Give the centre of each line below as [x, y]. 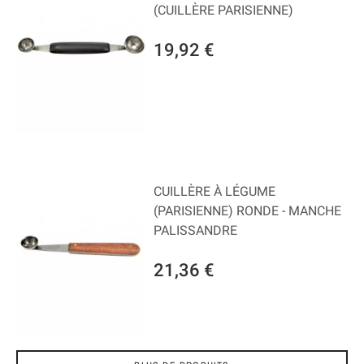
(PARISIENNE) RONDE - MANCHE [248, 210]
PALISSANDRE [196, 230]
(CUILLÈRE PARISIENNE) [224, 10]
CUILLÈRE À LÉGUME [215, 191]
